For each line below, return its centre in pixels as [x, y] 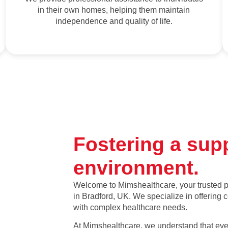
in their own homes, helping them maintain [114, 10]
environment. [136, 168]
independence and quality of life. [114, 21]
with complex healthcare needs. [130, 207]
